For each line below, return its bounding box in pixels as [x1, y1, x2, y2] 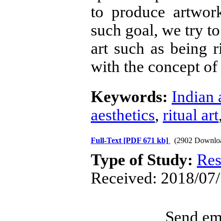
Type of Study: [91, 151, 197, 169]
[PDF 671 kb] [123, 136, 168, 145]
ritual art [163, 106, 219, 124]
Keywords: [91, 88, 172, 106]
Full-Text [91, 136, 123, 145]
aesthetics [91, 106, 155, 124]
